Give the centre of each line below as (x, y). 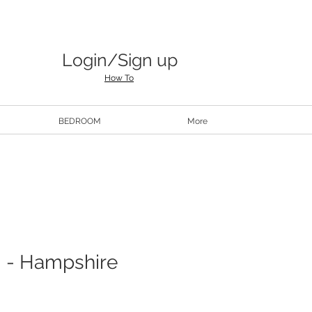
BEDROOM (80, 121)
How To (119, 78)
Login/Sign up (119, 60)
